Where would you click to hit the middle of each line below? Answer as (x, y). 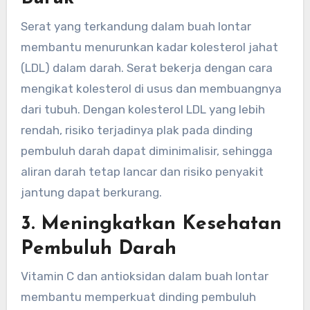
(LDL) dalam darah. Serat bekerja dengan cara (146, 67)
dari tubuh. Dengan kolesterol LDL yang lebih (143, 109)
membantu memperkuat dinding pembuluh (138, 297)
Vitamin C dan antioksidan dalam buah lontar (144, 276)
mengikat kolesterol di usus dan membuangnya (151, 88)
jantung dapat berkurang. (91, 192)
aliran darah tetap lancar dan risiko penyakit (142, 171)
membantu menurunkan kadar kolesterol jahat (149, 47)
